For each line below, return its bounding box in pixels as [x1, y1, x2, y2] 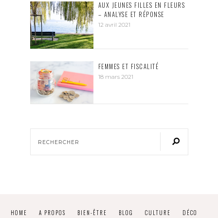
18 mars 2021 [98, 73, 133, 81]
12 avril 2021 [98, 20, 130, 28]
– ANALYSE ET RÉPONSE [98, 9, 164, 19]
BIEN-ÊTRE [77, 208, 107, 217]
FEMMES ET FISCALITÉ [98, 62, 159, 72]
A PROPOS [39, 208, 66, 217]
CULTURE [145, 208, 171, 217]
